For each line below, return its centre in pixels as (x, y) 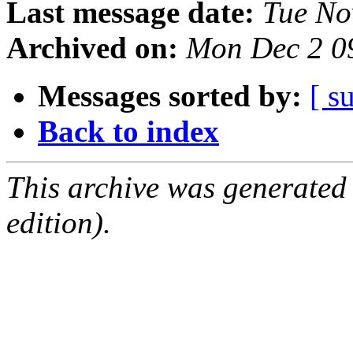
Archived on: (92, 48)
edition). (59, 223)
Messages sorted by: (170, 96)
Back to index (128, 132)
